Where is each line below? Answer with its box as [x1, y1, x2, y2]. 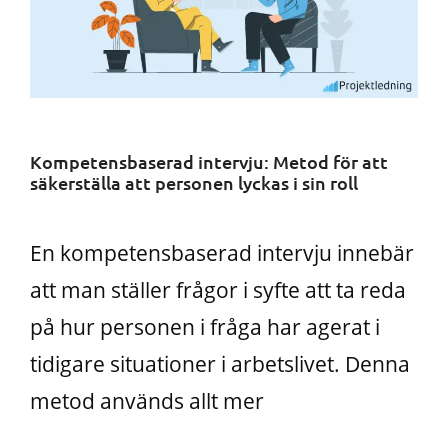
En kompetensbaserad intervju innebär [30, 238, 414, 267]
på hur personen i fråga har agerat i [30, 312, 380, 341]
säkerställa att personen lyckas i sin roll [30, 170, 358, 194]
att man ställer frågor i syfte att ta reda [30, 275, 406, 304]
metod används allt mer [30, 386, 264, 415]
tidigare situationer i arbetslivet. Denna [30, 349, 410, 378]
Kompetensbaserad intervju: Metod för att [30, 149, 388, 173]
